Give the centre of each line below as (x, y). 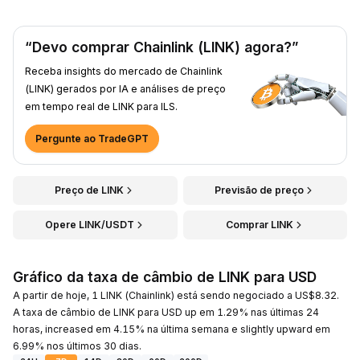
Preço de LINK (90, 190)
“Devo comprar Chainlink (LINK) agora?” (162, 47)
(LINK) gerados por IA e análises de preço (125, 88)
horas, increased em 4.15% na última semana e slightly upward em (172, 329)
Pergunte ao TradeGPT (92, 138)
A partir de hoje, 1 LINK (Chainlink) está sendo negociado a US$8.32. (176, 295)
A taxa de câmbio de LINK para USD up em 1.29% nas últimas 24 (166, 312)
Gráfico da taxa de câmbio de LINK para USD (165, 276)
